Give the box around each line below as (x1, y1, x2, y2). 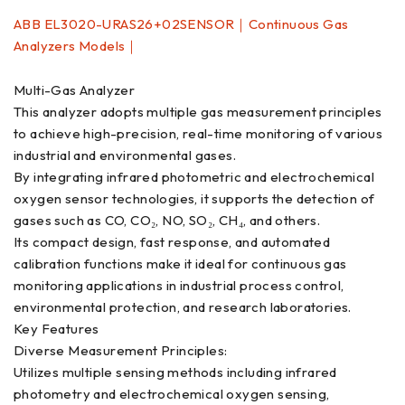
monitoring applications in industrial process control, (14, 276, 344, 294)
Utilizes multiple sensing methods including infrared (14, 363, 337, 381)
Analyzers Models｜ (14, 36, 139, 54)
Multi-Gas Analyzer (14, 80, 136, 99)
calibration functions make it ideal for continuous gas (14, 254, 347, 272)
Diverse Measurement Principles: (14, 341, 228, 359)
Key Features (14, 319, 99, 337)
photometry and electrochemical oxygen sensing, (14, 384, 330, 402)
